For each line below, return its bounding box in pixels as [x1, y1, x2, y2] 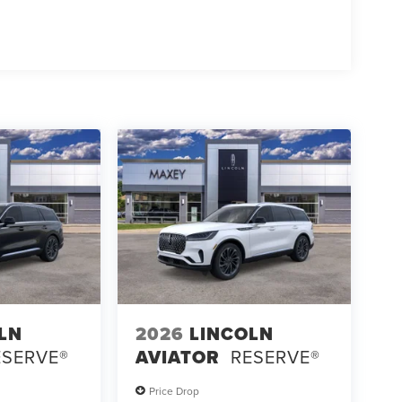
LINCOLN [188, 319, 274, 347]
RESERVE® [230, 343, 320, 370]
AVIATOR [135, 343, 220, 371]
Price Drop [148, 382, 199, 398]
